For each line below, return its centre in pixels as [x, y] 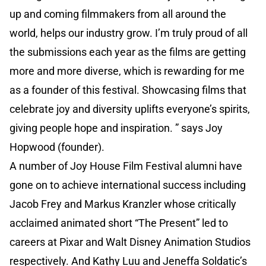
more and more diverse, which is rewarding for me [127, 71]
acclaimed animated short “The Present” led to [119, 223]
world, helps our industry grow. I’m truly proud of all [129, 33]
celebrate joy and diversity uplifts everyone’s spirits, [130, 109]
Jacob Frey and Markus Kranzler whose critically [123, 204]
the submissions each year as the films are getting [128, 52]
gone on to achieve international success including [128, 185]
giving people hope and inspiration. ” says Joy [116, 128]
